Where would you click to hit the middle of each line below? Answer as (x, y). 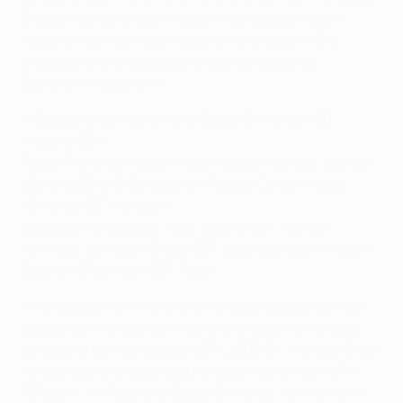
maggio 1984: (65, 140)
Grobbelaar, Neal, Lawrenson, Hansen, (211, 226)
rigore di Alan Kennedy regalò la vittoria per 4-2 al (180, 39)
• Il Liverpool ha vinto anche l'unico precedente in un (193, 305)
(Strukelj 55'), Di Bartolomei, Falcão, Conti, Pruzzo (183, 183)
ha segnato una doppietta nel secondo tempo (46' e (189, 370)
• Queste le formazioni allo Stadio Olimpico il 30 (177, 118)
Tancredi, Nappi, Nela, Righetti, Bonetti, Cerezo (217, 161)
